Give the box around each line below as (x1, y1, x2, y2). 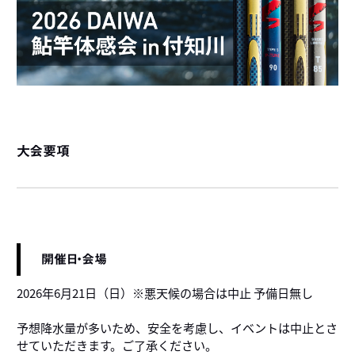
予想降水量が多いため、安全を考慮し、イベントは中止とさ (16, 319, 338, 337)
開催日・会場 (41, 252, 108, 265)
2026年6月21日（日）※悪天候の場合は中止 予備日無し (16, 284, 313, 302)
